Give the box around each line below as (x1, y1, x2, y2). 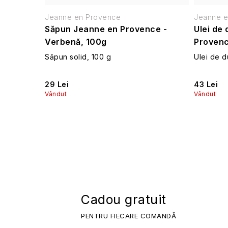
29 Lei (45, 79, 69, 89)
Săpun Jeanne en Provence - (45, 24, 167, 35)
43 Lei (194, 79, 218, 89)
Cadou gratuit (81, 192, 166, 208)
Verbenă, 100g (45, 37, 107, 47)
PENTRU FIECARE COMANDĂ (81, 212, 176, 220)
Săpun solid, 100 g (45, 52, 111, 62)
